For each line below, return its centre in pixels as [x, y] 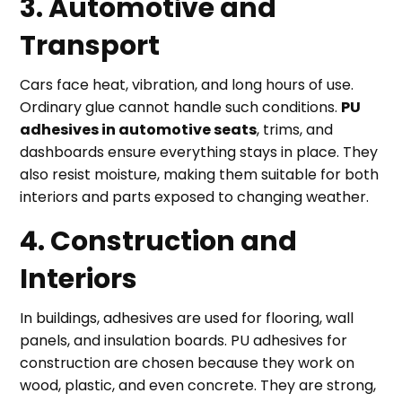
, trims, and [295, 130]
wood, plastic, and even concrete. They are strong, [198, 385]
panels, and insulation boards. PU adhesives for [184, 341]
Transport [90, 46]
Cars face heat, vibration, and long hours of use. [187, 85]
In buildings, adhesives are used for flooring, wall [187, 318]
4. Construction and [159, 241]
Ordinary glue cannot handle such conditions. [181, 107]
